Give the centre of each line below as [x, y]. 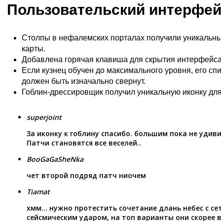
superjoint [44, 117]
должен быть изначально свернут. [84, 81]
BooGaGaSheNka [55, 159]
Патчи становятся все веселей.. [84, 143]
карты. [34, 48]
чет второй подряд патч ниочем [86, 175]
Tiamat [38, 191]
